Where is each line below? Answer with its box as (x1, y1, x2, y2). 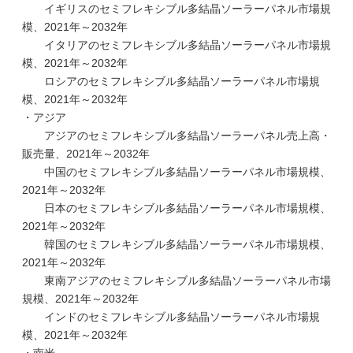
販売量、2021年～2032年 (22, 147, 150, 160)
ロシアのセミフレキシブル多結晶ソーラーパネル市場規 (22, 75, 320, 87)
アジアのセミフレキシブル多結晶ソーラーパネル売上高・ (22, 129, 331, 142)
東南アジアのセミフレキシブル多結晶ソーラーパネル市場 (22, 274, 331, 287)
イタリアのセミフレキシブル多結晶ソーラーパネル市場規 (22, 39, 331, 51)
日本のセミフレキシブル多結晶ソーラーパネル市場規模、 (22, 202, 331, 214)
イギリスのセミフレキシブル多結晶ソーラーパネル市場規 (22, 2, 331, 15)
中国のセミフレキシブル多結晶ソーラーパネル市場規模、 (22, 165, 331, 178)
